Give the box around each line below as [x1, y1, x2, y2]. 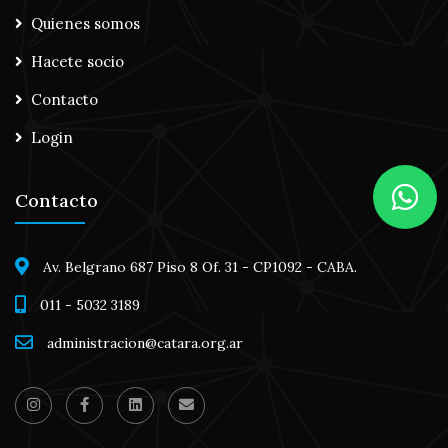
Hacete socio [31, 52, 124, 72]
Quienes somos [31, 14, 140, 34]
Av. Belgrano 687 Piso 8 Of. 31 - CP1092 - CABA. [43, 258, 357, 277]
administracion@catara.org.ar [47, 334, 243, 353]
